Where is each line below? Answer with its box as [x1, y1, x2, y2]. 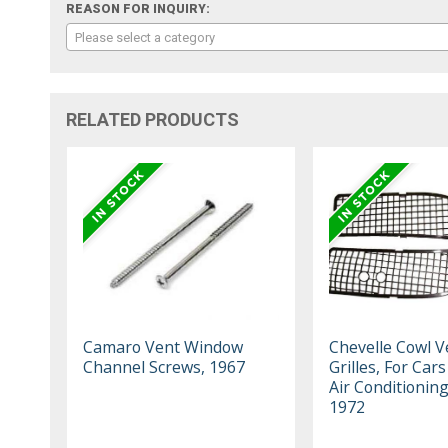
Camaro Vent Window [83, 335, 244, 358]
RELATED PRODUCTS [66, 108, 240, 130]
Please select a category [75, 29, 216, 45]
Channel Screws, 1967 [83, 355, 246, 378]
